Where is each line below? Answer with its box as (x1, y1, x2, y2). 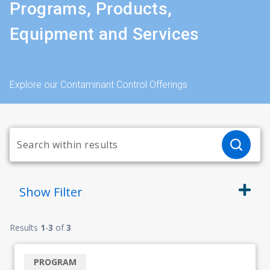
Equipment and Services (10, 24, 199, 44)
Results (10, 222, 40, 233)
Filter (54, 184, 83, 200)
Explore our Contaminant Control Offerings (10, 79, 187, 90)
